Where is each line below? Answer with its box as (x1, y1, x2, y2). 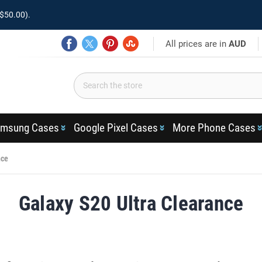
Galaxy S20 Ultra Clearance (18, 192, 244, 216)
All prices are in (166, 38, 229, 49)
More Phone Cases (172, 121, 256, 135)
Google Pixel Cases (73, 121, 158, 135)
